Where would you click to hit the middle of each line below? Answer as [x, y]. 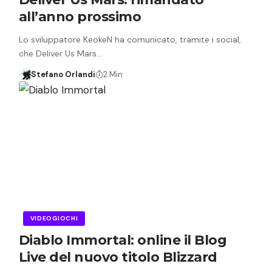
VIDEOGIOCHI [54, 218]
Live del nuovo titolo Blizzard [118, 257]
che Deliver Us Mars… [60, 53]
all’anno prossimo [80, 16]
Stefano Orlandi [63, 74]
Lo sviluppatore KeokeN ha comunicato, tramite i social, [130, 39]
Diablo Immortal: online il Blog [123, 240]
